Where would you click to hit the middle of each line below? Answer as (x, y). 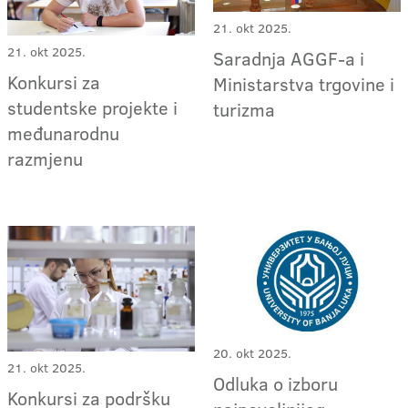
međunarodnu (63, 133)
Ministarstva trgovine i (304, 84)
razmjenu (45, 158)
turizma (245, 110)
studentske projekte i (92, 107)
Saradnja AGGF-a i (289, 59)
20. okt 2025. (253, 354)
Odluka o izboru (276, 384)
